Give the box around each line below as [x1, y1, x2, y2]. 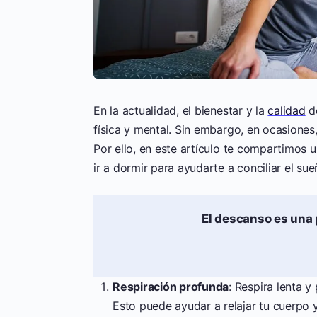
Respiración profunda [113, 279, 229, 294]
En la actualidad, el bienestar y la [93, 103, 268, 117]
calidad [267, 103, 306, 117]
